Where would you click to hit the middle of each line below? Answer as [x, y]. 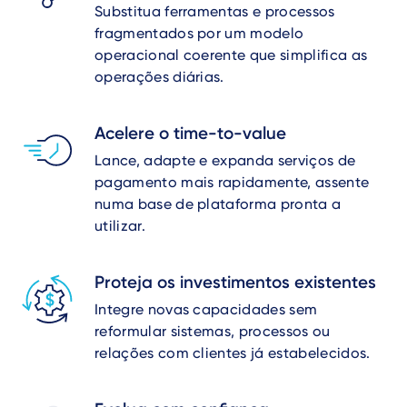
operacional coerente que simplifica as [231, 55]
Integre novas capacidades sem [206, 309]
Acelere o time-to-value [190, 133]
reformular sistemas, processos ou [213, 331]
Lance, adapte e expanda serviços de [225, 160]
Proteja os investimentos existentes [235, 282]
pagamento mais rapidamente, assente [232, 182]
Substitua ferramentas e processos [215, 11]
